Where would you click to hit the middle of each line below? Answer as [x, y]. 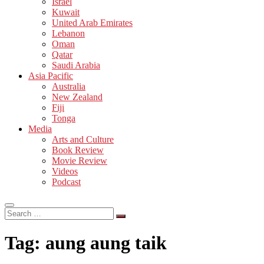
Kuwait [66, 12]
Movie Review [80, 160]
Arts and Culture [83, 139]
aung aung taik [106, 243]
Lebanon [68, 33]
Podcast [66, 181]
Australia [69, 86]
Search [17, 212]
